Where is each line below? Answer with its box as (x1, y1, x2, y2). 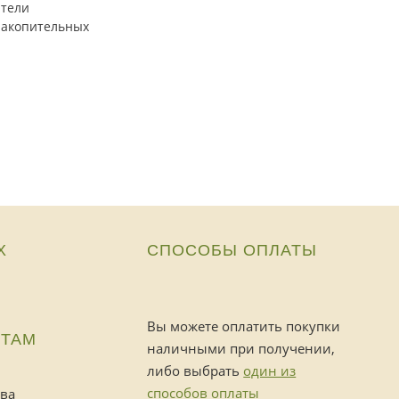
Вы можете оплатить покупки (147, 317, 341, 335)
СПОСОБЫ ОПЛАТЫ (147, 241, 318, 259)
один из (243, 362, 297, 379)
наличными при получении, (147, 339, 336, 357)
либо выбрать (147, 362, 244, 379)
